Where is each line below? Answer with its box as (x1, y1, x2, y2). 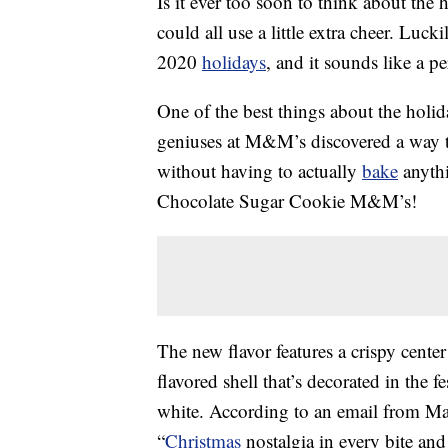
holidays (202, 49, 266, 75)
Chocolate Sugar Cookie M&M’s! (157, 188, 417, 214)
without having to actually (157, 158, 362, 184)
